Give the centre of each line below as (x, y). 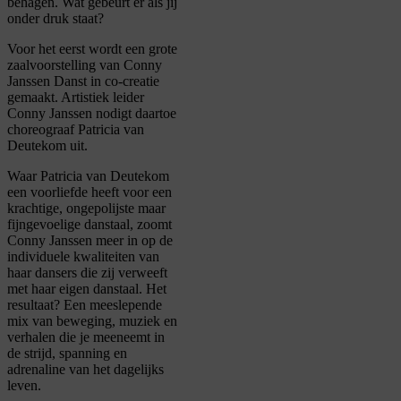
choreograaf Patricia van (76, 130)
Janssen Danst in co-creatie (83, 81)
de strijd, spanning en (67, 354)
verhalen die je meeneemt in (86, 337)
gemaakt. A (39, 98)
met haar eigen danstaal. (77, 289)
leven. (24, 386)
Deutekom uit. (49, 146)
